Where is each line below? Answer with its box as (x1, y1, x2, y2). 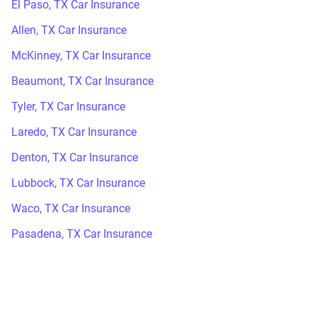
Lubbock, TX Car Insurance (11, 176, 145, 190)
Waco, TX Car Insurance (11, 202, 130, 215)
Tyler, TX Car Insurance (11, 100, 125, 113)
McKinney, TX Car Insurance (11, 49, 151, 62)
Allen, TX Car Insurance (11, 23, 127, 37)
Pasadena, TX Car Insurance (11, 227, 152, 241)
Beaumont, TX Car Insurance (11, 74, 154, 88)
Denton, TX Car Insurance (11, 151, 138, 164)
